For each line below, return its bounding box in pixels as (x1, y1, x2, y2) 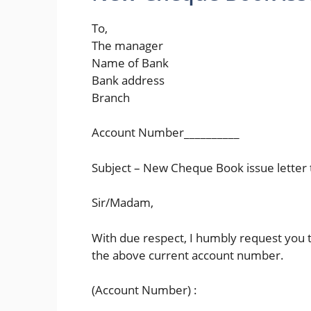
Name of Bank (92, 54, 169, 71)
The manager (92, 37, 163, 53)
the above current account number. (92, 246, 284, 263)
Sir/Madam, (92, 194, 153, 211)
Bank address (92, 72, 165, 88)
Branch (92, 89, 130, 106)
